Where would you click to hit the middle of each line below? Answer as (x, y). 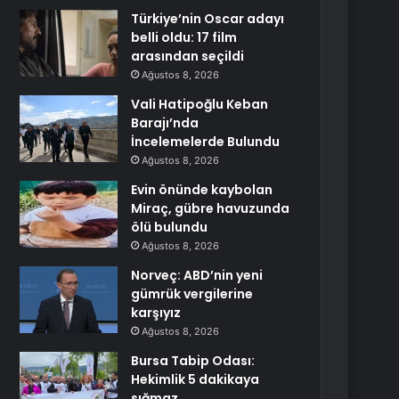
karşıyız (156, 313)
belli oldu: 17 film (184, 37)
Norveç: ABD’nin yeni (197, 275)
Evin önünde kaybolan (202, 190)
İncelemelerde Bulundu (206, 142)
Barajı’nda (165, 123)
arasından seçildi (188, 56)
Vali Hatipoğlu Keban (200, 104)
